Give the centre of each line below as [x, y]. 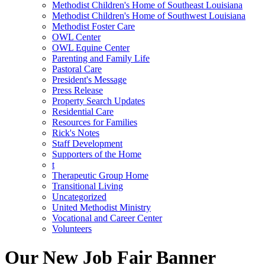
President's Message [89, 79]
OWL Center [76, 37]
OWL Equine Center [91, 47]
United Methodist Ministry [101, 207]
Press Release [77, 90]
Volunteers [72, 228]
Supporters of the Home [97, 154]
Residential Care [83, 111]
